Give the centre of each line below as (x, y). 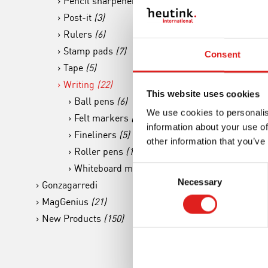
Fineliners (97, 135)
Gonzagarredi (70, 185)
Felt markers (103, 118)
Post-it (79, 17)
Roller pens (100, 151)
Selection (150, 184)
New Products (73, 218)
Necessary (200, 182)
